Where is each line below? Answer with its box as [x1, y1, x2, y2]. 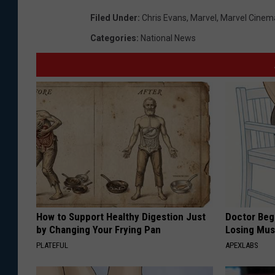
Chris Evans [142, 12, 187, 23]
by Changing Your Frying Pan [36, 223, 161, 236]
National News [141, 33, 196, 43]
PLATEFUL [36, 240, 68, 250]
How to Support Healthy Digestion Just [36, 210, 206, 223]
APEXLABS [225, 240, 259, 250]
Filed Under [90, 12, 137, 23]
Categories [90, 33, 136, 43]
